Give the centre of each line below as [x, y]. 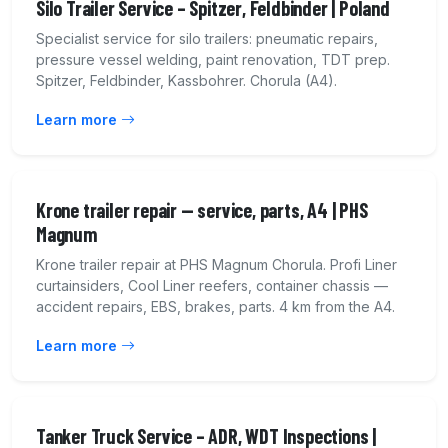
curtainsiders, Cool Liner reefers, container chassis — [212, 286]
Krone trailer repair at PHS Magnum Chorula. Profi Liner [216, 265]
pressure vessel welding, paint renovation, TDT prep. [213, 60]
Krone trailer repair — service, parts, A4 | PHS [202, 210]
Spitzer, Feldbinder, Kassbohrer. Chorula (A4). [186, 81]
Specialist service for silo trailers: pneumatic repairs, [207, 39]
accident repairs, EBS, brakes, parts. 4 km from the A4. [215, 307]
